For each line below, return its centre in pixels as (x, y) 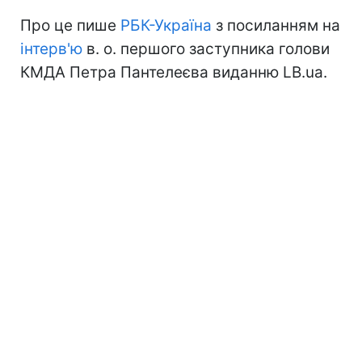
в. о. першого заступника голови (206, 48)
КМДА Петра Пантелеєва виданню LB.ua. (174, 72)
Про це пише (70, 25)
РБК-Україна (166, 25)
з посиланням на (276, 25)
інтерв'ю (51, 48)
